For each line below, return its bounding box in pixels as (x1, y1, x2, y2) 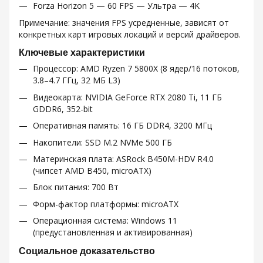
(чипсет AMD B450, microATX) (33, 164, 151, 176)
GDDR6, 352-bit (33, 103, 93, 114)
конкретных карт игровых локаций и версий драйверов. (19, 28, 241, 40)
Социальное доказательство (19, 245, 155, 256)
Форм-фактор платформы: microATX (33, 198, 178, 210)
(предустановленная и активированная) (33, 227, 193, 238)
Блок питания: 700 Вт (33, 181, 119, 193)
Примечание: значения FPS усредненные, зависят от (19, 16, 229, 28)
